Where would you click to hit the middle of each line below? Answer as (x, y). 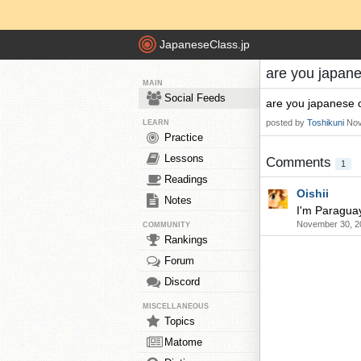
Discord (182, 282)
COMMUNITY (166, 225)
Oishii (313, 193)
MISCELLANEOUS (176, 306)
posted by (286, 122)
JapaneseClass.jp (205, 45)
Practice (184, 137)
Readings (186, 179)
